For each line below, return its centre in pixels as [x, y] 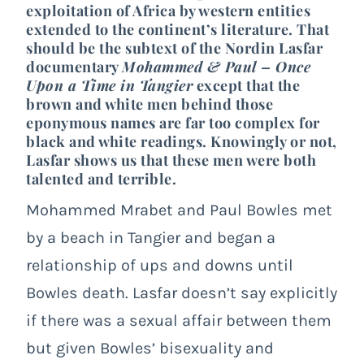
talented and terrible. [101, 178]
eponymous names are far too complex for [173, 122]
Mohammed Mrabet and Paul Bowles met [179, 210]
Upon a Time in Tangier [109, 85]
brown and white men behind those [149, 104]
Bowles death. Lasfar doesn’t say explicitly [182, 292]
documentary [74, 66]
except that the [246, 85]
